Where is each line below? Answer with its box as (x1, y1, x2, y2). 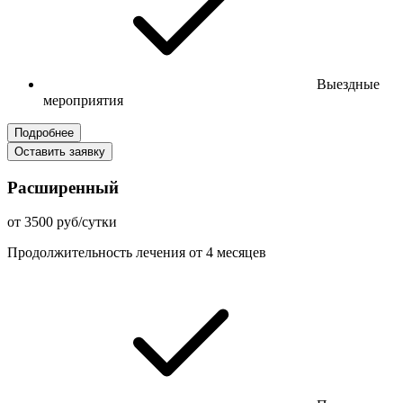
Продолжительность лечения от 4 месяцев (7, 245, 266, 261)
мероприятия (43, 92, 123, 108)
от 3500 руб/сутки (7, 214, 117, 230)
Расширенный (7, 177, 119, 197)
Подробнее (14, 125, 74, 139)
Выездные (317, 76, 380, 92)
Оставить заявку (14, 144, 105, 158)
